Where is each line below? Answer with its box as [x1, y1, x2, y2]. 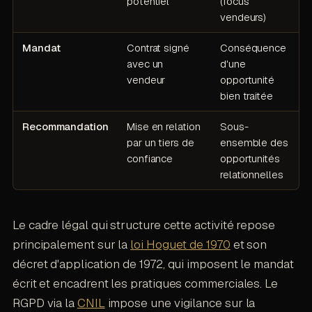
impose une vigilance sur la [104, 295, 256, 311]
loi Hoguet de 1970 [130, 236, 231, 252]
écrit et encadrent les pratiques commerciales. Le [12, 275, 278, 291]
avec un [126, 56, 164, 70]
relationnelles [219, 167, 283, 181]
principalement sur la [12, 236, 131, 252]
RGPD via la [12, 295, 77, 311]
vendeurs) [219, 10, 267, 24]
